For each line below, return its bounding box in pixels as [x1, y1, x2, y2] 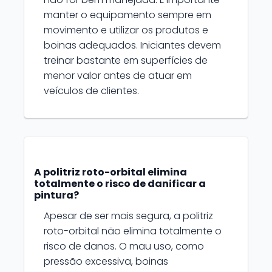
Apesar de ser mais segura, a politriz [44, 209, 213, 223]
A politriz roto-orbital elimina [34, 165, 187, 179]
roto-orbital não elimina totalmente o [44, 224, 222, 238]
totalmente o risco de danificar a [34, 177, 206, 191]
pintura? [34, 188, 79, 202]
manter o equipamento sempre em [44, 8, 211, 22]
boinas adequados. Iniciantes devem [44, 38, 221, 52]
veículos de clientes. [44, 84, 139, 98]
